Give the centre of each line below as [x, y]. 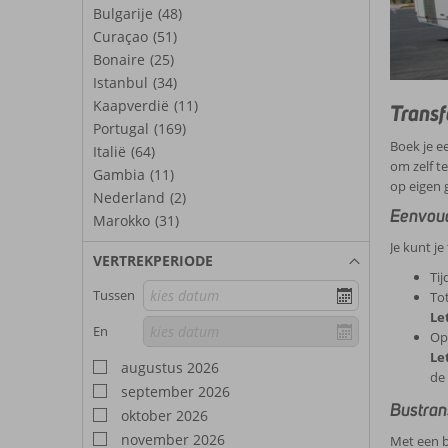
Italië [109, 151]
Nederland [129, 197]
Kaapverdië [131, 105]
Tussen [114, 295]
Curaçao [120, 36]
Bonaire [119, 59]
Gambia [119, 174]
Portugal [121, 128]
